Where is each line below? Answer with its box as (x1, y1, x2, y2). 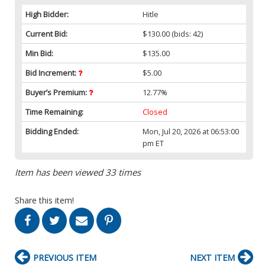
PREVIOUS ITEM (33, 251, 96, 263)
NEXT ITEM (190, 251, 235, 263)
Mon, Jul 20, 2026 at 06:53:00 (143, 125, 240, 137)
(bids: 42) (170, 28, 203, 39)
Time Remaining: (25, 106, 83, 117)
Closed (143, 106, 168, 117)
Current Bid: (25, 28, 67, 39)
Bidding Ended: (25, 125, 79, 137)
